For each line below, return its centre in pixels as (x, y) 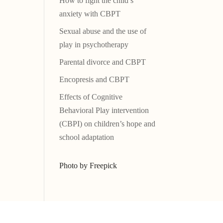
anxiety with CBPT (90, 14)
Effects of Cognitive (91, 97)
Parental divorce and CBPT (103, 62)
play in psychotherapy (94, 45)
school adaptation (87, 137)
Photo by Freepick (88, 166)
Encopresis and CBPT (95, 80)
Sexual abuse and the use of (103, 31)
